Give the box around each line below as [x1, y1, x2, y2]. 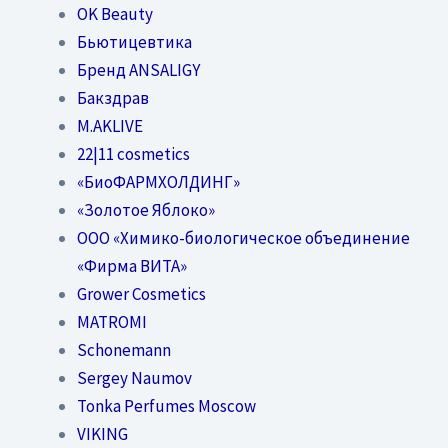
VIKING [76, 423, 128, 445]
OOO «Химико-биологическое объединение [76, 227, 410, 249]
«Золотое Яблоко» [76, 199, 215, 221]
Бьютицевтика [76, 31, 192, 53]
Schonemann [76, 339, 171, 361]
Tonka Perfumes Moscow [76, 395, 256, 417]
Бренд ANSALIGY [76, 59, 200, 81]
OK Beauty [76, 3, 153, 25]
